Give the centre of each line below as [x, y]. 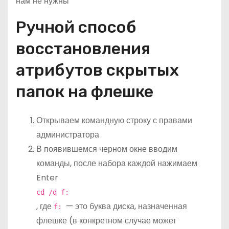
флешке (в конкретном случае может [106, 221]
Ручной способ [76, 27]
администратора [68, 135]
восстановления [83, 49]
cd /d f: [53, 192]
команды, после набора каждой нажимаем [117, 164]
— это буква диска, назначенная [127, 207]
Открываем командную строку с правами [114, 121]
